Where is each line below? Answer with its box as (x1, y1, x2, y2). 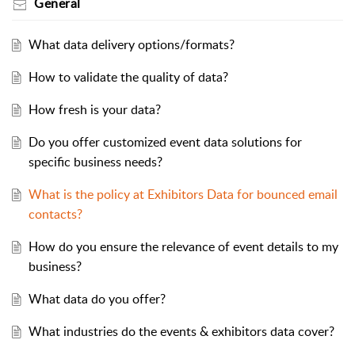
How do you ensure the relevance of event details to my (28, 238, 338, 256)
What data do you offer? (28, 290, 166, 308)
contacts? (28, 205, 82, 223)
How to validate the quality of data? (28, 68, 228, 86)
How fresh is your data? (28, 101, 161, 119)
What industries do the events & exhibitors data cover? (28, 323, 334, 341)
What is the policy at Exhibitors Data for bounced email (28, 185, 338, 204)
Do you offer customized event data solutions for (28, 133, 302, 151)
